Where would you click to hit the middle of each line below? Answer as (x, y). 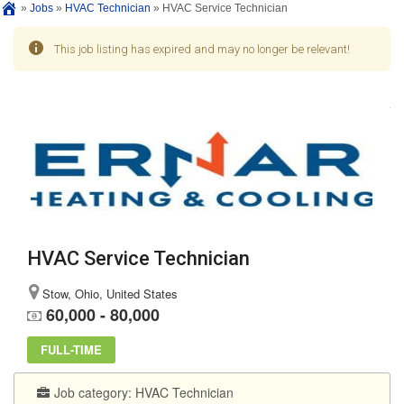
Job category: (95, 393)
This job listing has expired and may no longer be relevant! (202, 50)
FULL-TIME (71, 350)
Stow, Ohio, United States (108, 294)
